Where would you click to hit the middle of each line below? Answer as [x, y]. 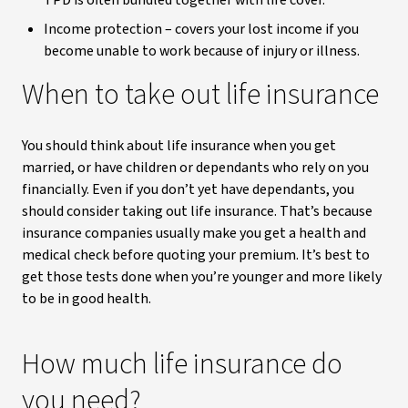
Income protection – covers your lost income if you [201, 29]
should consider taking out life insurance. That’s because [197, 211]
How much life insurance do [182, 364]
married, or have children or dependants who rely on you [195, 168]
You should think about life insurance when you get [179, 146]
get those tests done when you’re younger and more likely [202, 277]
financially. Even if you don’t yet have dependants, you [188, 189]
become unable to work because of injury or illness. [202, 51]
